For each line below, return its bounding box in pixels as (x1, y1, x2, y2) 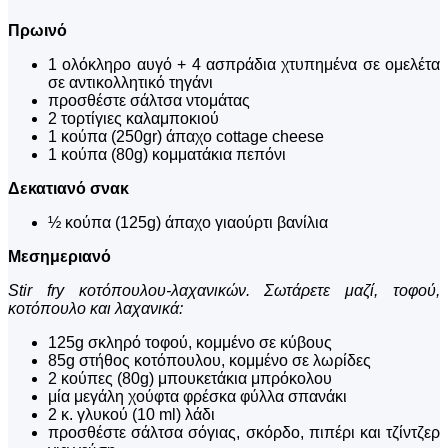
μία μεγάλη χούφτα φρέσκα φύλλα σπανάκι (48, 388, 347, 406)
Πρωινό (8, 22, 71, 40)
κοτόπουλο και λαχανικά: (8, 300, 183, 318)
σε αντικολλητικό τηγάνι (48, 74, 213, 92)
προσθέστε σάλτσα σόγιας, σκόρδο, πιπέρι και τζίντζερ (48, 424, 440, 442)
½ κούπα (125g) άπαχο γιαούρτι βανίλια (48, 214, 328, 232)
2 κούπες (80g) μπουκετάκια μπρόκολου (48, 370, 332, 388)
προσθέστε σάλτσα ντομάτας (48, 92, 250, 110)
